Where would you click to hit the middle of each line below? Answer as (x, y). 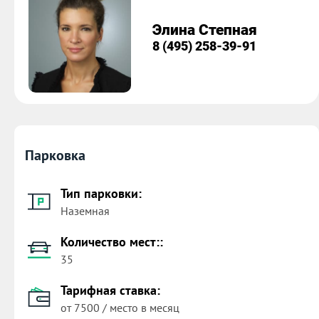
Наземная (85, 210)
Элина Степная (205, 30)
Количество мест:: (112, 241)
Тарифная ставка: (110, 290)
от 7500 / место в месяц (120, 307)
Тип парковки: (101, 193)
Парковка (55, 155)
